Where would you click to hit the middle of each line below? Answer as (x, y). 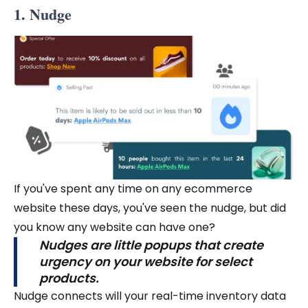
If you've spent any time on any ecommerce (133, 188)
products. (69, 278)
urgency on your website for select (146, 261)
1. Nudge (43, 14)
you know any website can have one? (114, 227)
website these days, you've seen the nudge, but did (150, 208)
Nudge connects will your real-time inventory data (150, 296)
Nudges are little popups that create (151, 245)
